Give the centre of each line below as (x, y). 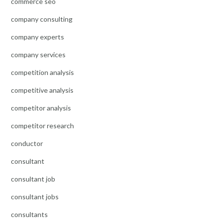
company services (38, 55)
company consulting (42, 19)
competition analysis (42, 73)
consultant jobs (35, 197)
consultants (29, 215)
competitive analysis (42, 90)
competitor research (42, 126)
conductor (27, 144)
